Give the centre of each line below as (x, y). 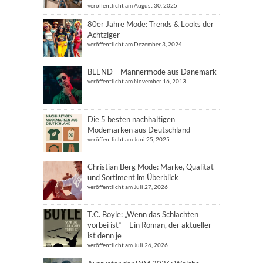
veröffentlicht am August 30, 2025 (132, 5)
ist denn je (104, 235)
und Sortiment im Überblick (133, 177)
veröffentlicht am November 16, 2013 (137, 81)
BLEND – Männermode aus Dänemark (152, 72)
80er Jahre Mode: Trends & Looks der (151, 24)
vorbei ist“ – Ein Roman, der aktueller (149, 225)
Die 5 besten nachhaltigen (131, 119)
